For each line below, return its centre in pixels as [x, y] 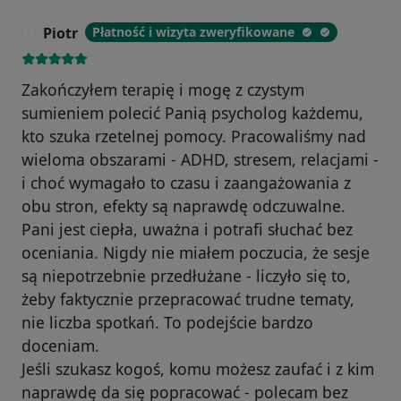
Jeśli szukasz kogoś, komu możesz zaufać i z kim [198, 368]
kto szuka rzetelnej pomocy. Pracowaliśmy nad [194, 136]
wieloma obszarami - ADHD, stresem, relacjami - [200, 159]
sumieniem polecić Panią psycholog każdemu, [192, 112]
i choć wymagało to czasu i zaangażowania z [186, 182]
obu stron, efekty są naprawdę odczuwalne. [183, 205]
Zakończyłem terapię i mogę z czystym [163, 89]
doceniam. [60, 345]
